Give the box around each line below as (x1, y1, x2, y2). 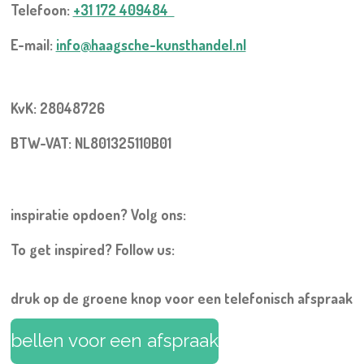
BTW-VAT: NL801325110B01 (10, 133, 171, 152)
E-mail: (10, 35, 56, 54)
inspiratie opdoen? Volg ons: (10, 205, 186, 223)
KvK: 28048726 (10, 98, 115, 117)
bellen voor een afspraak (10, 330, 219, 352)
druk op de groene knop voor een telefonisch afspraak (10, 288, 353, 307)
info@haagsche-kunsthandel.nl (55, 35, 246, 54)
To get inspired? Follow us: (10, 240, 175, 258)
